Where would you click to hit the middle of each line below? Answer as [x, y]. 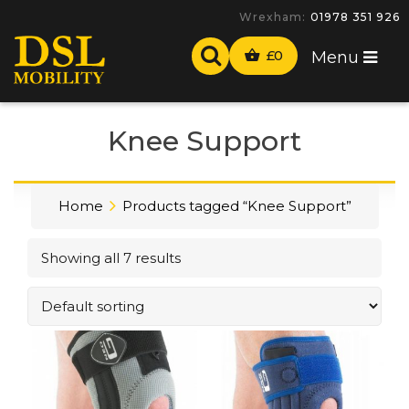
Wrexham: [273, 17]
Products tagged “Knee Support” [236, 205]
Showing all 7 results [111, 257]
